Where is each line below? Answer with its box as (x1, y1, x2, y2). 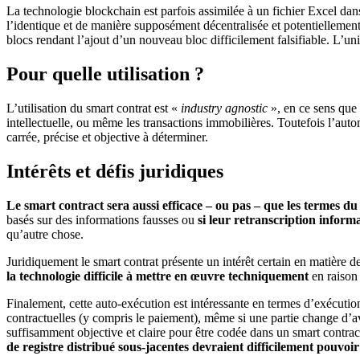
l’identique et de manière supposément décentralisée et (6, 18, 280, 33)
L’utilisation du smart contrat (6, 101, 151, 116)
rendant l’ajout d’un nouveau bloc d (36, 33, 217, 47)
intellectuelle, (6, 116, 76, 130)
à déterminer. (143, 130, 208, 145)
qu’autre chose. (6, 227, 84, 242)
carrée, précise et (6, 130, 94, 145)
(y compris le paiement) (76, 311, 198, 325)
